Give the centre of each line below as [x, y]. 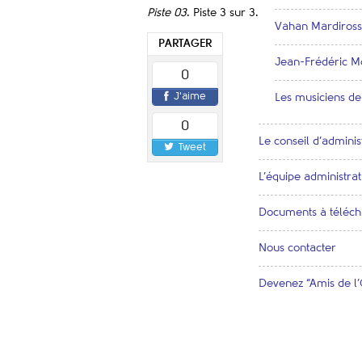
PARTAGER [185, 44]
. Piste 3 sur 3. [223, 13]
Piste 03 [167, 13]
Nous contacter [297, 248]
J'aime [189, 97]
